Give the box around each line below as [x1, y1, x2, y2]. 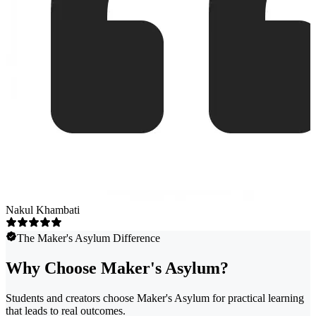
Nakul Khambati [6, 203, 80, 216]
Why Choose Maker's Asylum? [6, 258, 229, 277]
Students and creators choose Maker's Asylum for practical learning [6, 291, 304, 304]
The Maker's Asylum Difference [17, 231, 160, 244]
